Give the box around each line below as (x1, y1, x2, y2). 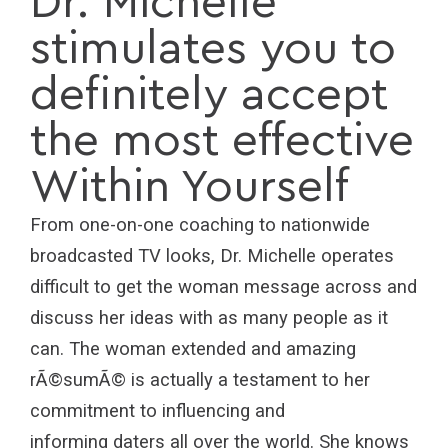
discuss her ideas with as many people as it (30, 306, 388, 329)
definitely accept (30, 71, 388, 118)
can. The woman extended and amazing (30, 337, 356, 360)
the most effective (30, 117, 414, 164)
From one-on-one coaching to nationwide (30, 213, 370, 236)
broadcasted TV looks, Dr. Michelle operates (30, 244, 394, 267)
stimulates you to (30, 25, 396, 72)
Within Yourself (30, 163, 349, 210)
